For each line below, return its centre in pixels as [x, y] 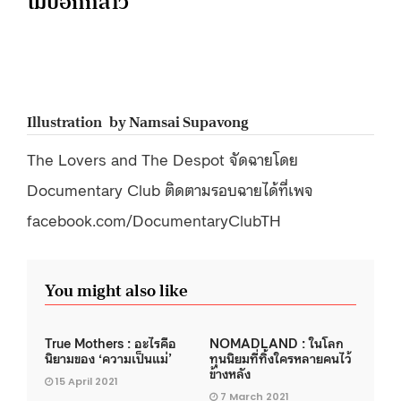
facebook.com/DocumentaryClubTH [154, 219]
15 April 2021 [87, 381]
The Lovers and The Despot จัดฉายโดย [162, 158]
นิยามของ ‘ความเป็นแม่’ [108, 358]
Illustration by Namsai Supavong [137, 122]
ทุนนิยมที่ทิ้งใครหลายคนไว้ [281, 358]
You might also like [116, 290]
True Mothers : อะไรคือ [111, 342]
